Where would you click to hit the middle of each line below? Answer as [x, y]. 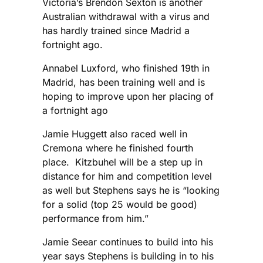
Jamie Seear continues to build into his [128, 242]
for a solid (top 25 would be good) [120, 204]
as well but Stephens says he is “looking [131, 190]
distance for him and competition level [127, 176]
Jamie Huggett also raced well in [115, 134]
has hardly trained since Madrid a [116, 30]
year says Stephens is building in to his [128, 256]
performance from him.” [95, 218]
